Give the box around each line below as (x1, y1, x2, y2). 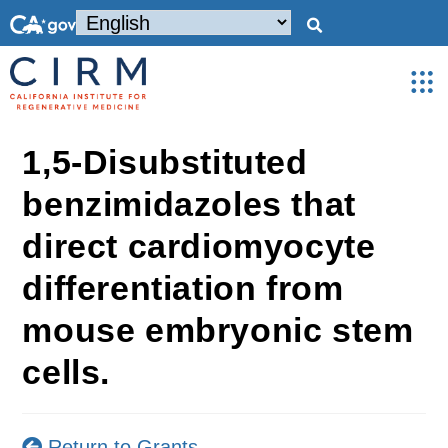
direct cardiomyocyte (22, 227, 376, 265)
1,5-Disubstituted (22, 143, 308, 181)
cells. (22, 353, 111, 391)
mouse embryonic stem (22, 311, 414, 349)
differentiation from (22, 269, 344, 307)
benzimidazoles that (22, 185, 356, 223)
